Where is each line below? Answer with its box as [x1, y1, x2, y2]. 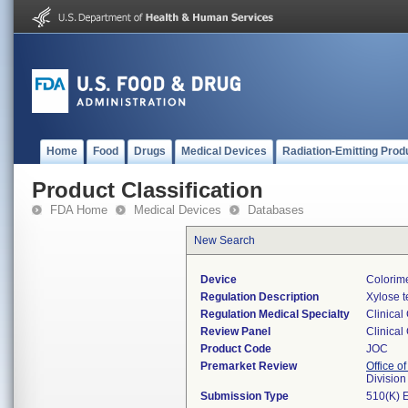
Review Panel [200, 325, 270, 338]
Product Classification [32, 178, 263, 202]
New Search [194, 234, 255, 247]
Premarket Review [200, 360, 297, 372]
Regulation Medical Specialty [200, 308, 350, 321]
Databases [248, 203, 304, 217]
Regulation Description [200, 291, 319, 303]
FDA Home [50, 203, 107, 217]
